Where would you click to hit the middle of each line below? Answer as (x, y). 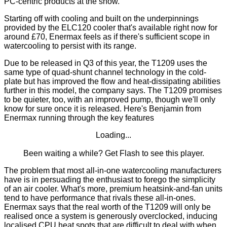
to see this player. (172, 154)
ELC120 (76, 28)
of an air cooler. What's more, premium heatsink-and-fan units (113, 189)
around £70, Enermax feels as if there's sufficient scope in (107, 37)
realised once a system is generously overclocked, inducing (111, 216)
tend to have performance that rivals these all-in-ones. (100, 198)
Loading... (113, 135)
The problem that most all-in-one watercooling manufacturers (113, 171)
